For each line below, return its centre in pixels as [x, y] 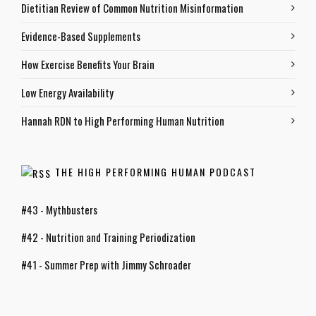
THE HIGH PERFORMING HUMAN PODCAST [156, 172]
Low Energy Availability [67, 92]
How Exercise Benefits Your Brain [88, 64]
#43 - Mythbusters [59, 209]
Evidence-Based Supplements [81, 36]
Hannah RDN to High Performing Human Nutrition [123, 121]
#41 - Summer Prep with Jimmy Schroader [106, 264]
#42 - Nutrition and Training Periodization [108, 237]
